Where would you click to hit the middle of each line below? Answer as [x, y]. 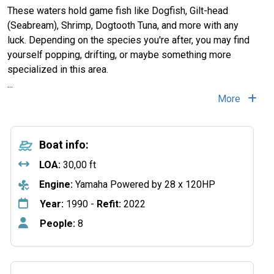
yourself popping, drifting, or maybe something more [119, 55]
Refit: [110, 204]
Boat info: [64, 145]
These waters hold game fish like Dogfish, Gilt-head [118, 11]
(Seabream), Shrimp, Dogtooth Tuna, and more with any [123, 25]
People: [57, 224]
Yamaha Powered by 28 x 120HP [144, 184]
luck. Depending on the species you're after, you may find [128, 40]
